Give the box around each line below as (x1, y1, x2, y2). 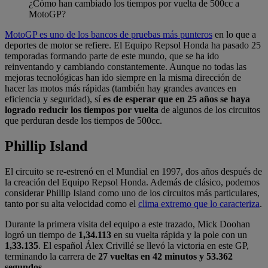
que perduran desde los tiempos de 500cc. (5, 115, 162, 126)
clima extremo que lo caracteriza (138, 199, 260, 209)
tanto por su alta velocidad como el (5, 199, 138, 209)
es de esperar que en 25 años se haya (103, 94, 250, 105)
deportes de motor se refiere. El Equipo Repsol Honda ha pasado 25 (5, 40, 261, 51)
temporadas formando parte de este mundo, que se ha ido (5, 51, 219, 62)
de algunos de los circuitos (161, 105, 260, 115)
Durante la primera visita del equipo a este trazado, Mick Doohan (5, 219, 250, 230)
